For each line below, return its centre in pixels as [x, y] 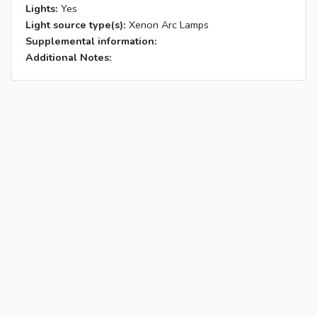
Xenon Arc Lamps [167, 25]
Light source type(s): [76, 25]
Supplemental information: [91, 41]
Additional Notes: [69, 58]
